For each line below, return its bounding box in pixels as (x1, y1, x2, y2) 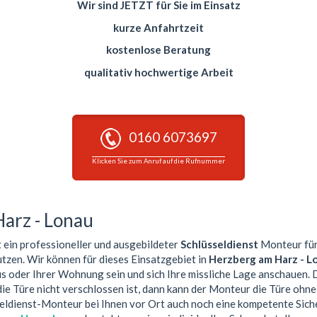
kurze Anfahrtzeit (113, 21, 204, 34)
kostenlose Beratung (106, 43, 211, 57)
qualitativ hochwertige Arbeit (83, 65, 234, 79)
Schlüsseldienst (180, 238, 258, 251)
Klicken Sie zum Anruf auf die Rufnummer (92, 156, 225, 165)
